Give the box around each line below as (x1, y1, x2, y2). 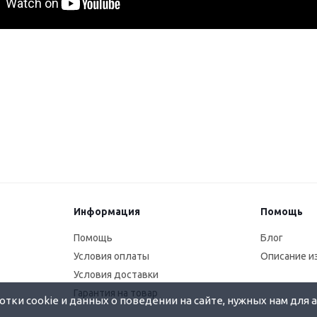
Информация (73, 206, 140, 217)
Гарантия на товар (73, 287, 158, 299)
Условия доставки (73, 269, 158, 280)
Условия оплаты (73, 250, 149, 262)
